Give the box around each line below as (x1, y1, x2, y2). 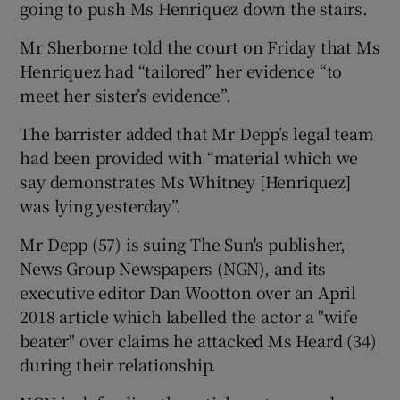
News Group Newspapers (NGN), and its (20, 255, 327, 279)
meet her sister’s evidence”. (20, 82, 231, 106)
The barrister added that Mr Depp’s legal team (20, 121, 374, 145)
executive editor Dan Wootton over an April (20, 279, 357, 304)
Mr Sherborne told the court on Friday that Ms (20, 34, 380, 58)
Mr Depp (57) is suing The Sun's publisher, (20, 231, 346, 255)
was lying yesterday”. (20, 193, 182, 217)
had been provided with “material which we (20, 145, 359, 169)
